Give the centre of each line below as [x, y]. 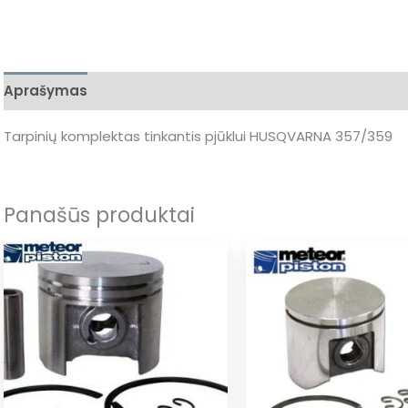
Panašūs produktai [99, 214]
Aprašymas [46, 91]
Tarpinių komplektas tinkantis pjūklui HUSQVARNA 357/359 [198, 136]
